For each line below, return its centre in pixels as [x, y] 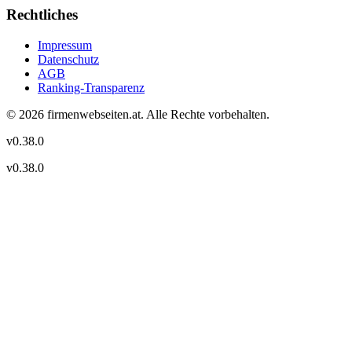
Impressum [65, 45]
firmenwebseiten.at [94, 114]
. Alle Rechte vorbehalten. [205, 114]
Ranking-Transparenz [91, 87]
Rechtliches [42, 14]
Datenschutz [68, 59]
